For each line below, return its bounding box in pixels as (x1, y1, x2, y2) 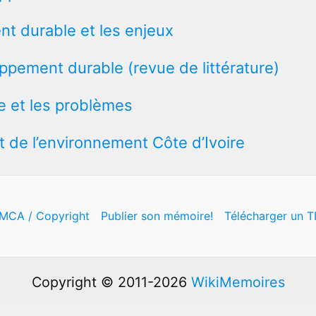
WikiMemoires (190, 274, 285, 291)
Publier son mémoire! (100, 209, 213, 224)
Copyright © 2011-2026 (31, 274, 191, 291)
